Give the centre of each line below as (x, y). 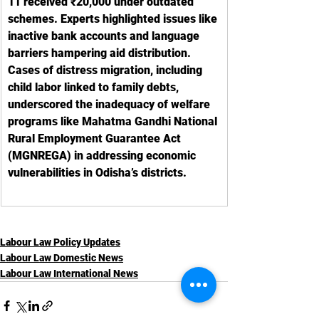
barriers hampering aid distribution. (101, 53)
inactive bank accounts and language (105, 36)
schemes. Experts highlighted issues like (114, 19)
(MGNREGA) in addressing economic (103, 156)
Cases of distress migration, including (106, 70)
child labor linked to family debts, (95, 87)
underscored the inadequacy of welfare (110, 104)
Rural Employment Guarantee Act (96, 138)
